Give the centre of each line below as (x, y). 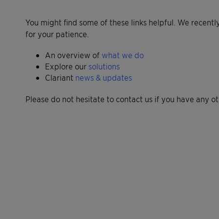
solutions (104, 66)
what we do (123, 55)
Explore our (67, 66)
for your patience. (57, 34)
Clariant (60, 77)
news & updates (104, 77)
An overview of (73, 55)
